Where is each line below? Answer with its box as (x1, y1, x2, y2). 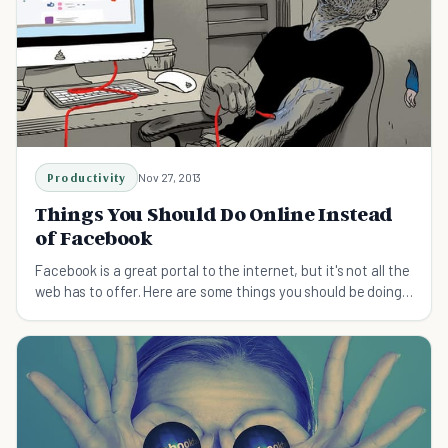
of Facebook (35, 225, 153, 250)
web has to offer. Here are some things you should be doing (35, 281, 403, 300)
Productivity (47, 169, 127, 185)
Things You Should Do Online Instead (35, 201, 394, 226)
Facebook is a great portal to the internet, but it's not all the (35, 260, 410, 279)
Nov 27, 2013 (138, 169, 202, 184)
